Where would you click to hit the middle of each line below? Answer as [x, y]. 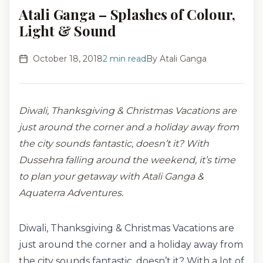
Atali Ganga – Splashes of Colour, [127, 14]
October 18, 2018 [68, 59]
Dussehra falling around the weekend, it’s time [127, 160]
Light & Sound [68, 31]
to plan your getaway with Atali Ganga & [111, 176]
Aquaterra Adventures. [71, 193]
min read [127, 59]
